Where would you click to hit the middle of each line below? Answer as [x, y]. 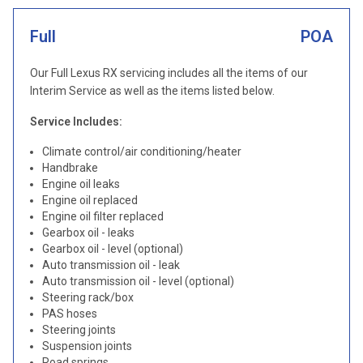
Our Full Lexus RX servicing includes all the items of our [169, 73]
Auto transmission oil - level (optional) [138, 281]
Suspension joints [87, 346]
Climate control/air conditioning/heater [142, 152]
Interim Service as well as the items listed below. [152, 91]
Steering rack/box [88, 297]
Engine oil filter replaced [103, 216]
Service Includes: [76, 122]
